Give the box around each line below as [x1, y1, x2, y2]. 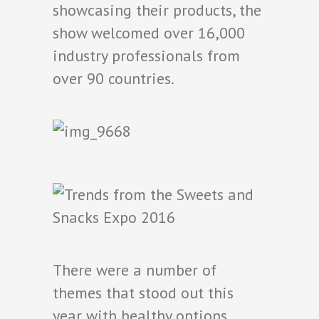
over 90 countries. [53, 68, 174, 89]
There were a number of [53, 260, 216, 281]
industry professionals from [53, 46, 240, 66]
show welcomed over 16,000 [53, 23, 245, 43]
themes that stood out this [53, 283, 234, 303]
